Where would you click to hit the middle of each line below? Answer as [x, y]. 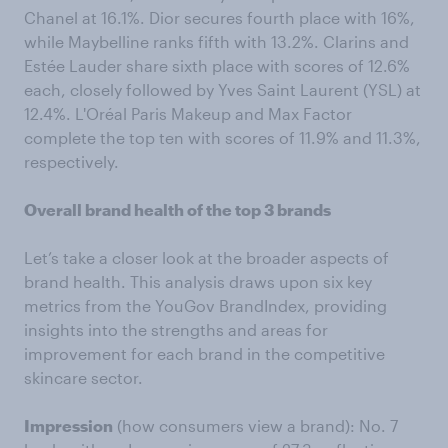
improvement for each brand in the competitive [204, 353]
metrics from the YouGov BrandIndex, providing [205, 305]
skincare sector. [83, 377]
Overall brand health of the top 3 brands [177, 209]
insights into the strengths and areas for [176, 329]
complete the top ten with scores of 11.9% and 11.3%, [222, 137]
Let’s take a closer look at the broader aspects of [206, 257]
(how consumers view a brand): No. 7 [255, 425]
